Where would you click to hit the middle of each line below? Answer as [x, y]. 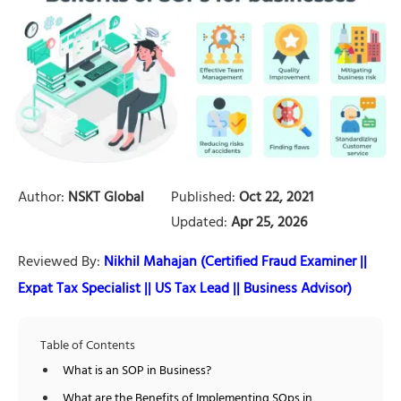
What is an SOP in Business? [137, 371]
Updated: [199, 223]
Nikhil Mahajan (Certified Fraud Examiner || [234, 263]
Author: [41, 198]
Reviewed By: [59, 263]
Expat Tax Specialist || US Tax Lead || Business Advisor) [185, 290]
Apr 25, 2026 [267, 223]
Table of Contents [88, 346]
